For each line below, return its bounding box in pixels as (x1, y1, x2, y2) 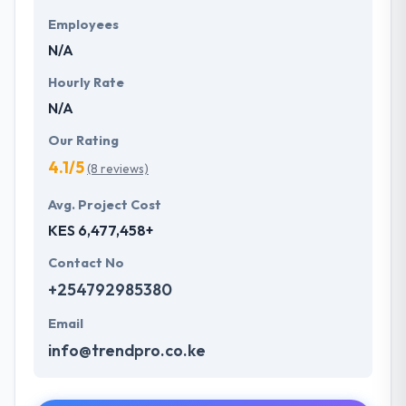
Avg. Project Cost (48, 197, 161, 214)
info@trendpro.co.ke (48, 340, 206, 362)
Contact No (48, 255, 124, 272)
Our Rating (48, 132, 119, 150)
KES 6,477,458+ (48, 221, 153, 240)
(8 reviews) (87, 160, 149, 178)
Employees (48, 16, 119, 34)
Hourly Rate (48, 74, 124, 92)
